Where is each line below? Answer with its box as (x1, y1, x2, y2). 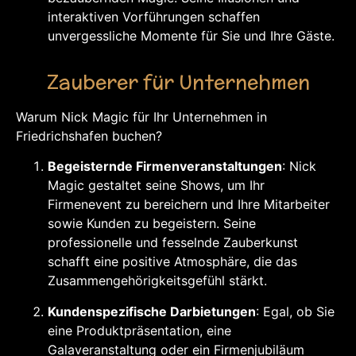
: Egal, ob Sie (256, 303, 335, 319)
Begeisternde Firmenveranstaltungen (48, 158, 282, 175)
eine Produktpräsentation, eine (48, 322, 231, 339)
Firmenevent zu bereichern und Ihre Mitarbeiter (48, 196, 330, 213)
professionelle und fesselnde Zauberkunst (48, 234, 298, 251)
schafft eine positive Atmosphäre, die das (48, 253, 297, 270)
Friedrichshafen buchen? (16, 127, 162, 144)
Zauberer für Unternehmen (46, 68, 310, 95)
